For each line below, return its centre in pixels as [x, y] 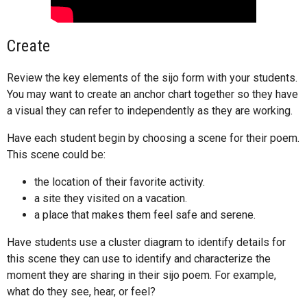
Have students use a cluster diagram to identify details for [146, 243]
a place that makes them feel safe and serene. [145, 215]
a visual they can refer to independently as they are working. [150, 111]
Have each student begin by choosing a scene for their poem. [153, 138]
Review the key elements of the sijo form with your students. [152, 78]
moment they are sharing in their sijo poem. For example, [142, 275]
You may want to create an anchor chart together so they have [152, 95]
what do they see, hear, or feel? [81, 292]
